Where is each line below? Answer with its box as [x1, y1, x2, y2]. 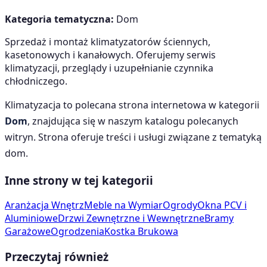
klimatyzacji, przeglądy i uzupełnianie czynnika [5, 61, 213, 74]
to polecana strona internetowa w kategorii [61, 98, 259, 111]
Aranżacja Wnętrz [5, 198, 84, 212]
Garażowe [5, 225, 51, 238]
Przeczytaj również [5, 249, 108, 265]
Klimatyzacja [5, 98, 61, 111]
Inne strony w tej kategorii [5, 172, 153, 188]
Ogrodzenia [51, 225, 104, 238]
